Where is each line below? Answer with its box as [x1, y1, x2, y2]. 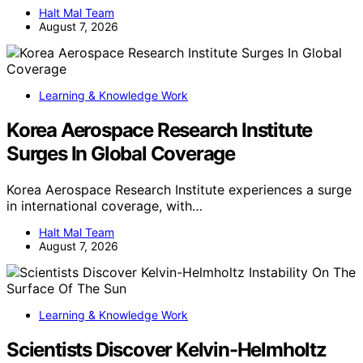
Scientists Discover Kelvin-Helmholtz [6, 337, 327, 361]
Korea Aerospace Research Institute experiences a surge [6, 181, 352, 198]
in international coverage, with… [6, 197, 203, 214]
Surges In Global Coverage [6, 142, 236, 165]
